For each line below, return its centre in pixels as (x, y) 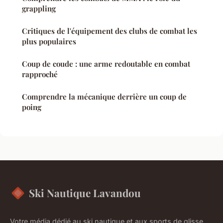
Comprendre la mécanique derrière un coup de (104, 97)
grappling (39, 9)
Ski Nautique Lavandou (85, 193)
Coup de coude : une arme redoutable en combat (106, 64)
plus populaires (49, 42)
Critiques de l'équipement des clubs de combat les (110, 31)
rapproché (40, 74)
